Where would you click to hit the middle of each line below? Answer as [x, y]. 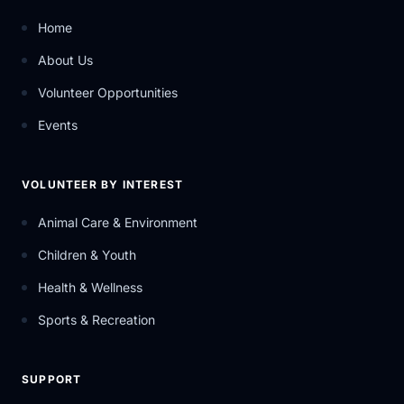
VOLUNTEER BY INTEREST [103, 184]
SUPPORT [52, 379]
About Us [65, 60]
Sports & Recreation [96, 320]
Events [58, 125]
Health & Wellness [90, 287]
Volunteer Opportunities [108, 92]
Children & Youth [87, 255]
